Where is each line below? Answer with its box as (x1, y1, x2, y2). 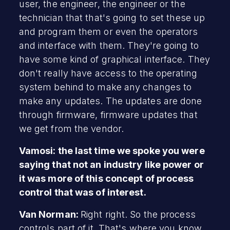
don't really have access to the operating (18, 67, 197, 79)
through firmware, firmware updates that (18, 109, 198, 120)
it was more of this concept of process (18, 172, 194, 184)
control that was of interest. (18, 186, 146, 198)
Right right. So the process (81, 208, 196, 220)
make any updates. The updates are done (18, 95, 202, 106)
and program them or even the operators (18, 26, 198, 37)
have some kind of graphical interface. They (18, 53, 210, 65)
